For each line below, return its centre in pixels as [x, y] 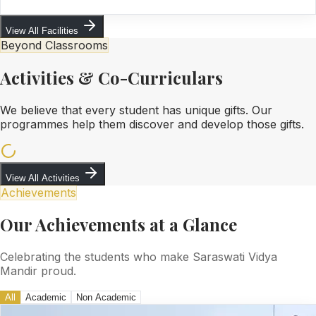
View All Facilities [43, 30]
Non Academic [106, 298]
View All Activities [44, 178]
